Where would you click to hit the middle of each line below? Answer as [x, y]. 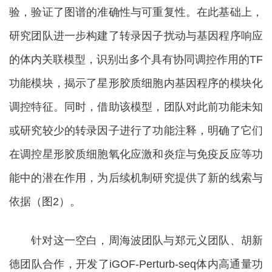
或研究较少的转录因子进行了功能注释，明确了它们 [136, 131]
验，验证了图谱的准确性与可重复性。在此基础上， [136, 12]
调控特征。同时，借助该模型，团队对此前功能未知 [136, 107]
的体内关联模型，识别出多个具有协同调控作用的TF [136, 59]
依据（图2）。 [45, 202]
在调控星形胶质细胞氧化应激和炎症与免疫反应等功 [136, 154]
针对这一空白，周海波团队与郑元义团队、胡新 [136, 240]
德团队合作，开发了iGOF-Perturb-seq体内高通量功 [136, 264]
